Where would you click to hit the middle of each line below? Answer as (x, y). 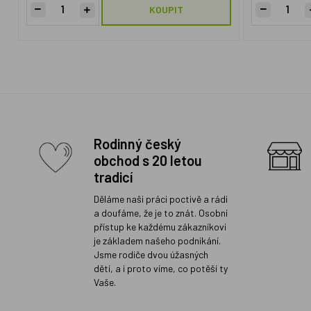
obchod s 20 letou (148, 160)
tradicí (114, 177)
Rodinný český (138, 144)
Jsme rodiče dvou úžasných (151, 254)
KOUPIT (166, 9)
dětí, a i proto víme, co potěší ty (161, 268)
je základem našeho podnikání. (158, 241)
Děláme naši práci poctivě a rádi (161, 199)
